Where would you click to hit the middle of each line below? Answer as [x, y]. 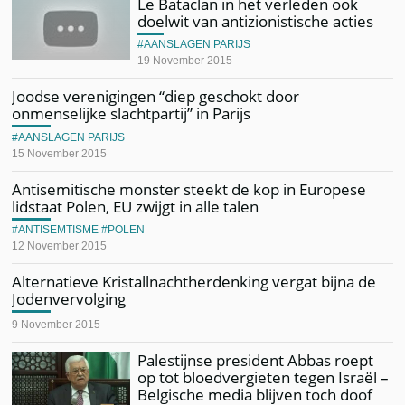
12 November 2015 [60, 246]
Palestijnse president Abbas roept [256, 360]
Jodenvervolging [69, 299]
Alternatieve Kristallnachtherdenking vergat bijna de [194, 282]
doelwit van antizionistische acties [256, 21]
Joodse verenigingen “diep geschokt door [156, 96]
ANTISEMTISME [59, 230]
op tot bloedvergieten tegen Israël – [264, 377]
